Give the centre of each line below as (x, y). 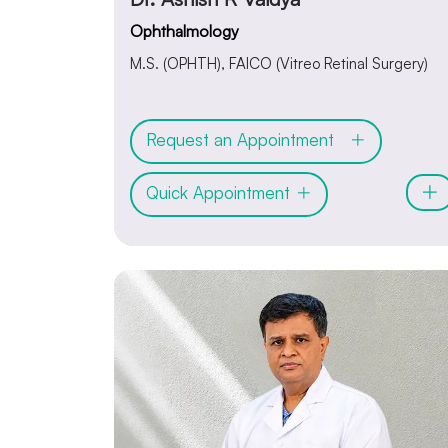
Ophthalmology (184, 30)
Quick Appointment (220, 193)
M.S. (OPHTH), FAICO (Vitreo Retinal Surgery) (279, 63)
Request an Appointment (247, 140)
